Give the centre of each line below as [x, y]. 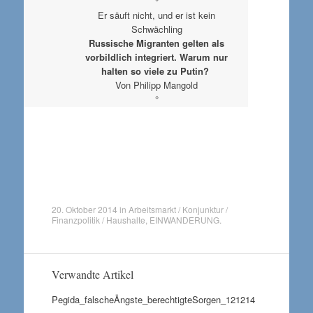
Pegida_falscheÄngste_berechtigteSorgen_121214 [153, 299]
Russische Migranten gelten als [157, 43]
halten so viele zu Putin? [157, 71]
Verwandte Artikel [92, 274]
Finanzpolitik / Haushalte [98, 220]
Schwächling [156, 29]
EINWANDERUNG [184, 220]
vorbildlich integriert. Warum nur [157, 57]
